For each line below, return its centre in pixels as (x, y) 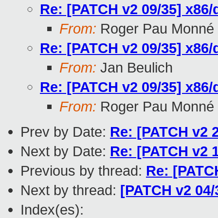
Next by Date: (65, 151)
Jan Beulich (135, 68)
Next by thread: (70, 190)
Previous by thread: (83, 171)
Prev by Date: (65, 132)
